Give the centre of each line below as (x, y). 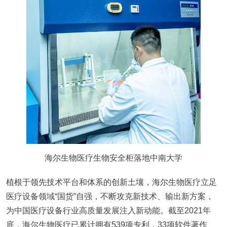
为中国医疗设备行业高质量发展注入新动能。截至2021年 (108, 211)
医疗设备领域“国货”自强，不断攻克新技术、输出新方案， (110, 196)
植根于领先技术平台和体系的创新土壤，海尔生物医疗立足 (111, 182)
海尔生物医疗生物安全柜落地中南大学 (113, 158)
